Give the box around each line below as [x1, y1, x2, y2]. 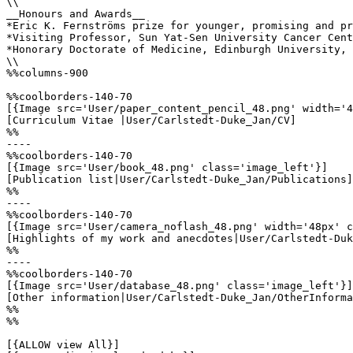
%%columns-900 [6, 67, 88, 79]
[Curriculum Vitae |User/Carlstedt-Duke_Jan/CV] [6, 114, 296, 126]
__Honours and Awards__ [6, 8, 145, 20]
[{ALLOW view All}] [6, 339, 120, 351]
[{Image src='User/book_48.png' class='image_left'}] [6, 162, 328, 173]
